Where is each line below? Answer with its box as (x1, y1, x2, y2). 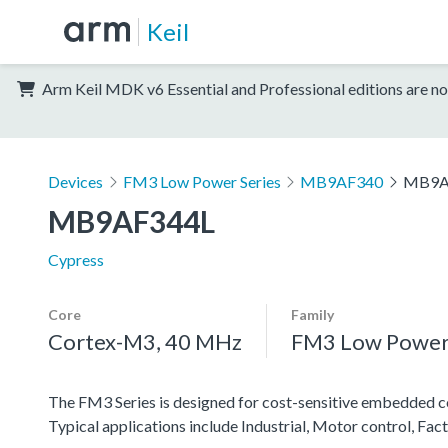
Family (291, 305, 334, 323)
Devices (48, 171, 103, 191)
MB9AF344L (48, 202, 215, 239)
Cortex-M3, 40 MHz (48, 327, 242, 355)
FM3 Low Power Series (122, 171, 281, 191)
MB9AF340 (300, 171, 384, 191)
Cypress (48, 249, 104, 269)
